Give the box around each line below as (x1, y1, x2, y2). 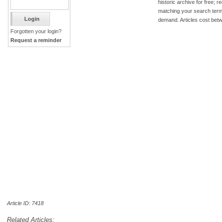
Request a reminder (10, 37, 61, 43)
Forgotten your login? (10, 28, 61, 34)
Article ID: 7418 (7, 200, 44, 206)
